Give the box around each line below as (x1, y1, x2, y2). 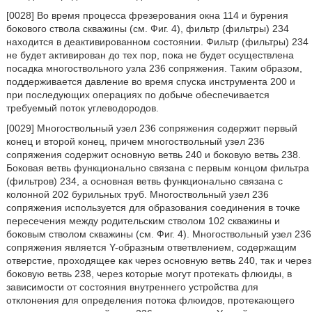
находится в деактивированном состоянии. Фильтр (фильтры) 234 (6, 36, 309, 47)
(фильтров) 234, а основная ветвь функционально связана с (6, 175, 283, 187)
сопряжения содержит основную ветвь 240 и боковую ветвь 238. (6, 149, 301, 160)
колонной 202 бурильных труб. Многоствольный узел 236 (6, 189, 269, 200)
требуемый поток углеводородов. (6, 102, 159, 114)
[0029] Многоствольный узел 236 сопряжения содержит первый (6, 123, 297, 134)
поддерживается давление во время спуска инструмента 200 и (6, 76, 295, 87)
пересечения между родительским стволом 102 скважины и (6, 215, 280, 226)
